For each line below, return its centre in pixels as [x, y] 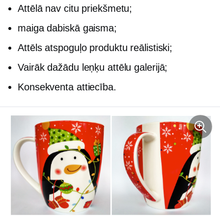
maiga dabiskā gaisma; [67, 28]
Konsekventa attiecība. [67, 87]
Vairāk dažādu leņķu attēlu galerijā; [93, 67]
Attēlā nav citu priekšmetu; [75, 8]
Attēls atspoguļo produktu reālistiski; [95, 47]
